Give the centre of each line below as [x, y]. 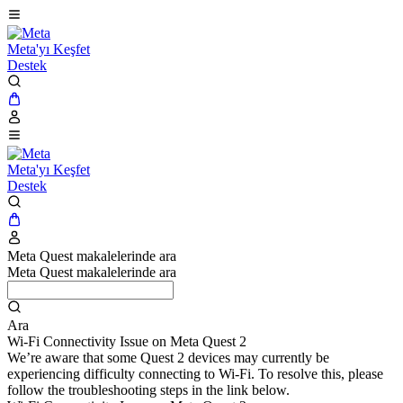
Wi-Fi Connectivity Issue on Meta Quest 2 [127, 341]
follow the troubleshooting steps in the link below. [148, 390]
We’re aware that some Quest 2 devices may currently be [168, 358]
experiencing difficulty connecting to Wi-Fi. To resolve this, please [195, 374]
